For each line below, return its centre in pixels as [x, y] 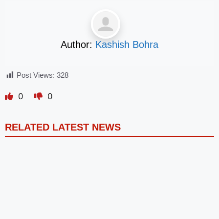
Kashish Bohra [127, 45]
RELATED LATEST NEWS [63, 127]
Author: [78, 45]
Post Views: [36, 75]
